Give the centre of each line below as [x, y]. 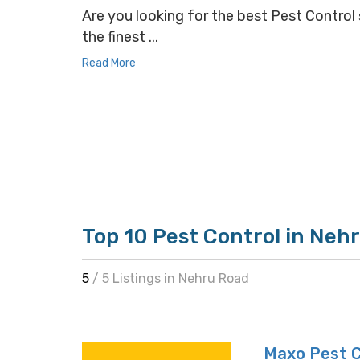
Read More [109, 63]
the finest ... [120, 37]
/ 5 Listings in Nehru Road [171, 278]
